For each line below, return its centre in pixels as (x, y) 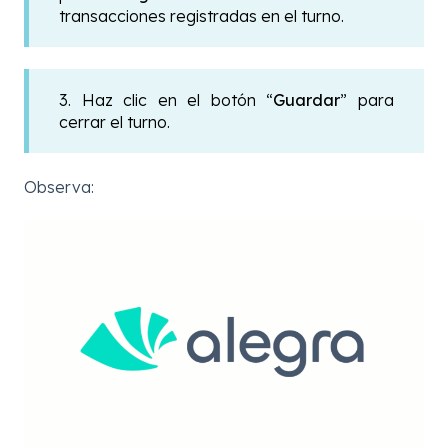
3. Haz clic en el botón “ (166, 100)
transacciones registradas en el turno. (201, 15)
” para (367, 100)
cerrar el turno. (114, 122)
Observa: (59, 186)
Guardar (307, 100)
